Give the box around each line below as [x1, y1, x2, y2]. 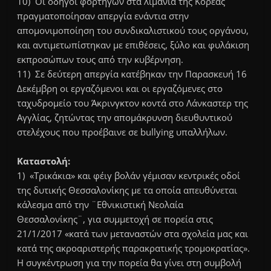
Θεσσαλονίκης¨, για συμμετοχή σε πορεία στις [17, 213, 214, 226]
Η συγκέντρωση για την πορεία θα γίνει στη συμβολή [17, 256, 242, 269]
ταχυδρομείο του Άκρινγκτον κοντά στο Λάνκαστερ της [17, 97, 249, 109]
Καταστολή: [17, 155, 71, 168]
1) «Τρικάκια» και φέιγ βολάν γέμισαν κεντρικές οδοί [17, 169, 241, 182]
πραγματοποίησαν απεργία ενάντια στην [17, 10, 189, 22]
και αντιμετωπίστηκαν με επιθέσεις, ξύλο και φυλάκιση [17, 39, 250, 51]
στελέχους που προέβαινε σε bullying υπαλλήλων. [17, 126, 228, 139]
